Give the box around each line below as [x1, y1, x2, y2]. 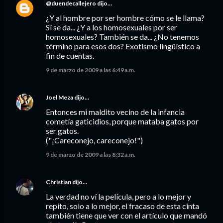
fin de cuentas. [46, 51, 94, 60]
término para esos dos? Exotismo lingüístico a [46, 41, 200, 51]
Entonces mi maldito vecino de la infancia [46, 107, 185, 116]
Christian [46, 178, 71, 186]
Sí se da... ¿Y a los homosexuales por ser [46, 22, 177, 32]
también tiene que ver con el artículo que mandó [46, 211, 207, 220]
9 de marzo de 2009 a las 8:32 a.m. [46, 151, 135, 158]
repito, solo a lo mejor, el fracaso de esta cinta [46, 201, 199, 211]
